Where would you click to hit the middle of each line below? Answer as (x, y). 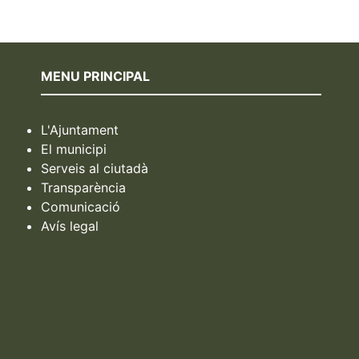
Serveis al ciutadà (95, 168)
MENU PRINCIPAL (96, 77)
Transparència (84, 187)
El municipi (74, 149)
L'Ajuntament (80, 129)
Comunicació (81, 206)
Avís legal (70, 226)
